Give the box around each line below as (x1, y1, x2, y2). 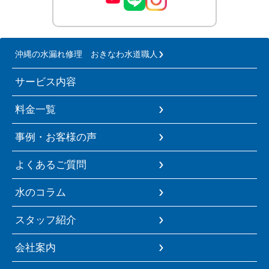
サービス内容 (15, 75, 76, 88)
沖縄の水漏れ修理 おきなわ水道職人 (15, 49, 158, 59)
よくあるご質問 (15, 158, 86, 171)
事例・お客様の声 (15, 130, 97, 143)
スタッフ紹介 (15, 213, 76, 226)
